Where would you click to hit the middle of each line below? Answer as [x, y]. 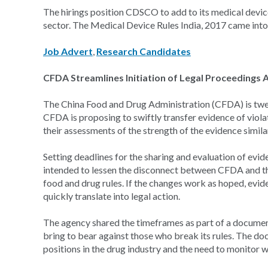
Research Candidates [144, 51]
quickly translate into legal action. [112, 196]
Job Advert [68, 51]
